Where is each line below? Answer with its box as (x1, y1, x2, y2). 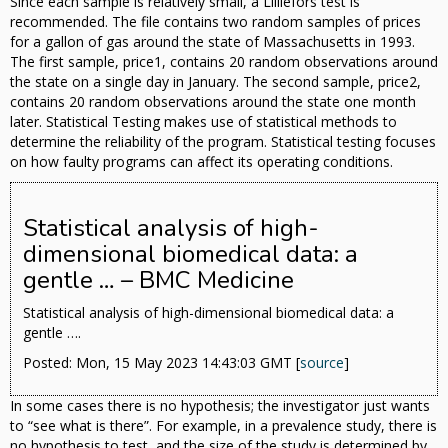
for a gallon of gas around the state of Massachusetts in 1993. (10, 32, 415, 52)
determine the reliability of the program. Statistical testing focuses (10, 132, 436, 152)
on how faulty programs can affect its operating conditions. (10, 152, 393, 172)
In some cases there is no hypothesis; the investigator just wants (10, 396, 430, 416)
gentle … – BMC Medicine (23, 264, 294, 297)
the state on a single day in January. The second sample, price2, (10, 72, 421, 92)
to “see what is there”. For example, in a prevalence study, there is (10, 416, 437, 436)
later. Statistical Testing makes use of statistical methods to (10, 112, 397, 132)
